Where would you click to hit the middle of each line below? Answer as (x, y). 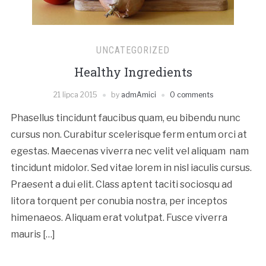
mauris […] (33, 235)
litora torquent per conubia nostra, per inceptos (119, 201)
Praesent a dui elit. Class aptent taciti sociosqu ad (121, 185)
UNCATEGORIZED (133, 50)
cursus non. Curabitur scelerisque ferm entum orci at (129, 135)
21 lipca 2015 (75, 95)
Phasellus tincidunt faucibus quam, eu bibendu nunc (125, 118)
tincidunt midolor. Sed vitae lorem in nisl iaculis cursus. (131, 168)
